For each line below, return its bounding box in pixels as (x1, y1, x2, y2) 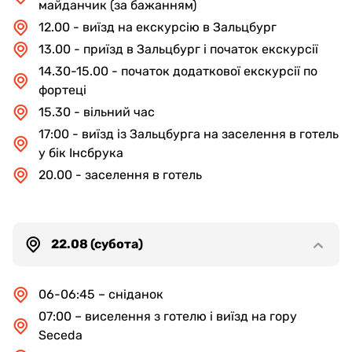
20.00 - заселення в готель (38, 167, 202, 182)
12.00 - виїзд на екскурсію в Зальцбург (38, 20, 277, 35)
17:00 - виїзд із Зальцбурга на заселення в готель (38, 126, 339, 141)
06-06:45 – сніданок (38, 287, 163, 302)
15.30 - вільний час (38, 104, 155, 119)
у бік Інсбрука (38, 145, 123, 160)
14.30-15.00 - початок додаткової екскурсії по (38, 64, 317, 79)
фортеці (38, 82, 86, 97)
